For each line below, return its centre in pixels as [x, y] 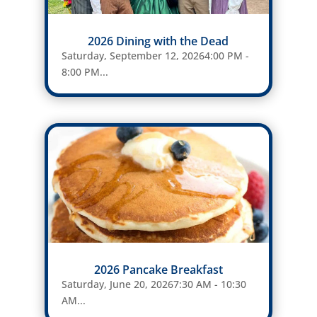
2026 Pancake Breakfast [158, 269]
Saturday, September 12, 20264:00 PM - [155, 55]
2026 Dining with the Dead [158, 41]
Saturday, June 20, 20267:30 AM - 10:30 [154, 284]
